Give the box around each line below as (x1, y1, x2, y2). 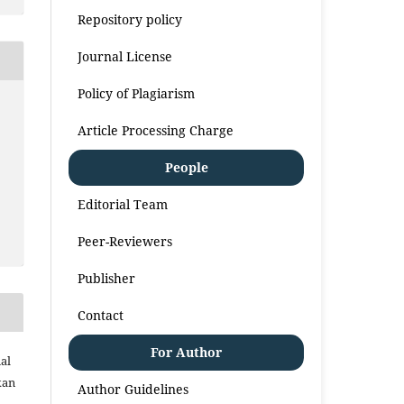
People (164, 158, 208, 176)
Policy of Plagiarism (78, 84, 196, 102)
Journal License (78, 47, 173, 65)
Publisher (78, 269, 136, 287)
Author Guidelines (78, 380, 189, 398)
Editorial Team (78, 195, 169, 213)
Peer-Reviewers (78, 232, 173, 250)
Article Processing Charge (78, 121, 234, 139)
